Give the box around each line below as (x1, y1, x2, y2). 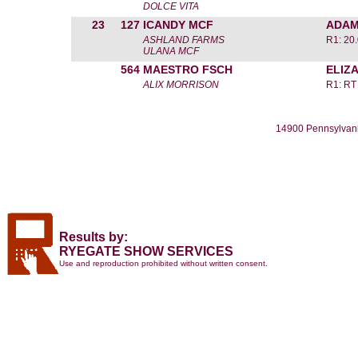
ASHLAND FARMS (143, 34, 225, 46)
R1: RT (326, 79, 356, 90)
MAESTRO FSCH (143, 63, 233, 76)
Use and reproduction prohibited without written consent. (59, 259, 268, 268)
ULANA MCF (143, 46, 199, 57)
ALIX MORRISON (143, 79, 219, 90)
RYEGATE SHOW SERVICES (59, 245, 233, 258)
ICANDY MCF (143, 18, 213, 31)
